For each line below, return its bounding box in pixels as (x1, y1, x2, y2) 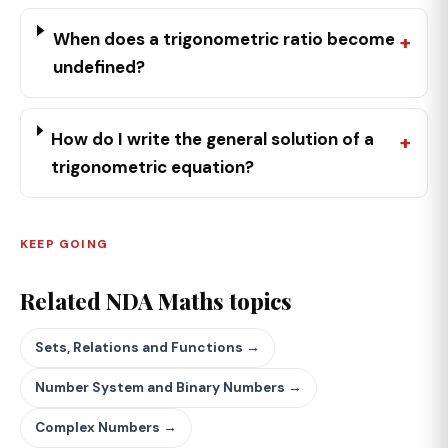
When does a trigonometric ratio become (52, 27, 395, 50)
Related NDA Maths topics (20, 285, 292, 316)
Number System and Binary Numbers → (35, 378, 302, 396)
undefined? (52, 55, 145, 78)
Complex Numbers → (35, 418, 177, 436)
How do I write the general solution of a (51, 127, 375, 150)
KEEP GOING (20, 235, 108, 252)
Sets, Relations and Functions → (35, 338, 260, 356)
